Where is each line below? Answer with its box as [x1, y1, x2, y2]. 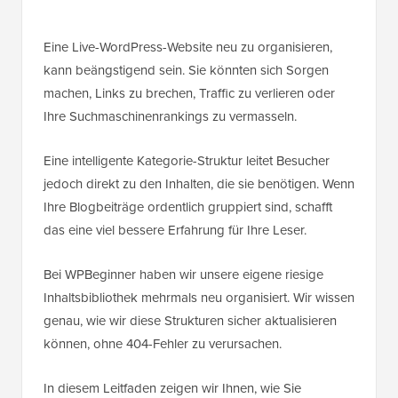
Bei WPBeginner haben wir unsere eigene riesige [44, 265, 323, 285]
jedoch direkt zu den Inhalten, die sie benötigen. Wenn [44, 174, 354, 195]
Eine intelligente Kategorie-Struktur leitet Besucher [44, 151, 330, 171]
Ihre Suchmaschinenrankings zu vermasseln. [44, 107, 297, 127]
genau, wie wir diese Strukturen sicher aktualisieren [44, 311, 337, 331]
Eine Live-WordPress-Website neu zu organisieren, [44, 37, 332, 58]
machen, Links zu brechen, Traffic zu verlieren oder [44, 84, 335, 104]
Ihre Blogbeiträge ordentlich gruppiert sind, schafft [44, 197, 332, 218]
